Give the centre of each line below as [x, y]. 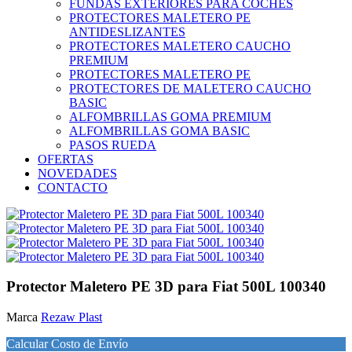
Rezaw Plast [71, 317]
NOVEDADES [77, 173]
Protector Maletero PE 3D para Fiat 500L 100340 [166, 287]
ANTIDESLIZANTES [127, 31]
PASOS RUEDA [113, 145]
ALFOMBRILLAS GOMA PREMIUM [170, 116]
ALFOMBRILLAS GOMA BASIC [159, 130]
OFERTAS [66, 159]
